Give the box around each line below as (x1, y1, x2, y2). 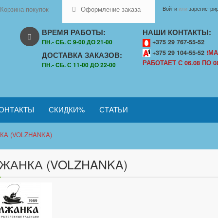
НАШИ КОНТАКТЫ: (143, 27, 212, 37)
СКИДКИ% (49, 104, 85, 114)
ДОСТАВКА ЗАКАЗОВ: (42, 50, 122, 60)
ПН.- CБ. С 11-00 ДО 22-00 (42, 60, 116, 69)
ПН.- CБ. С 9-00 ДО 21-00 (42, 37, 112, 46)
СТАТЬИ (99, 104, 128, 114)
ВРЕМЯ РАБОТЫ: (42, 27, 106, 37)
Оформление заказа (81, 4, 141, 14)
